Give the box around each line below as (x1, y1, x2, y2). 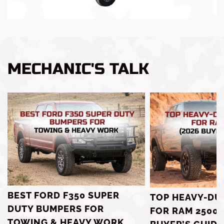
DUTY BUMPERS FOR (7, 203, 104, 214)
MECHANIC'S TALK (7, 59, 149, 79)
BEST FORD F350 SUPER (7, 190, 119, 201)
